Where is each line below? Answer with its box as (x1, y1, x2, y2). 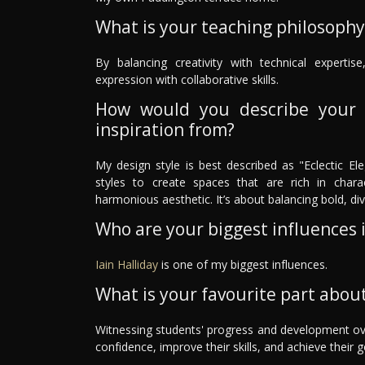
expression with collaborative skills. (95, 71, 279, 87)
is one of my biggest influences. (158, 256, 328, 272)
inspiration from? (95, 117, 235, 141)
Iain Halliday (95, 256, 158, 272)
